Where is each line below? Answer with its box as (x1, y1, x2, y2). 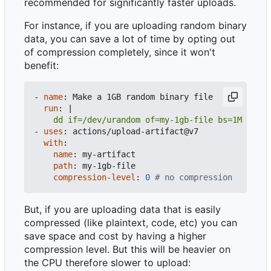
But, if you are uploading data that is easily (24, 203, 221, 216)
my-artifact (82, 149, 135, 160)
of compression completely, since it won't (24, 46, 215, 59)
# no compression (155, 172, 232, 183)
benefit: (24, 59, 59, 72)
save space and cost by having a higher (24, 230, 206, 243)
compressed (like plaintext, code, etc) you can (24, 217, 237, 229)
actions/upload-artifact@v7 (73, 126, 198, 137)
